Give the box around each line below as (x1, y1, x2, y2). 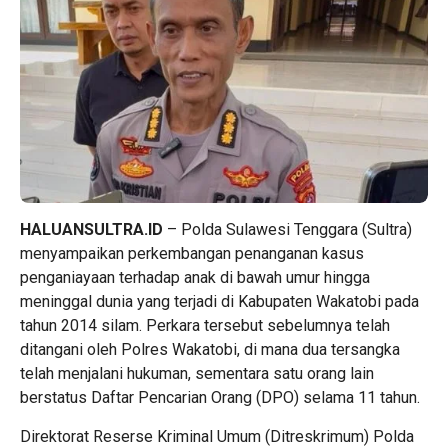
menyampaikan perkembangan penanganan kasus (20, 244, 364, 264)
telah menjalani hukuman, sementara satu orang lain (20, 364, 374, 384)
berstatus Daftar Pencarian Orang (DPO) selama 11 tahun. (20, 388, 420, 408)
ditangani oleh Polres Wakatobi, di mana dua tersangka (20, 340, 400, 360)
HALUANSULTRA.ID (20, 220, 163, 240)
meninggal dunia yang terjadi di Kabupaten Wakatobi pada (20, 292, 419, 312)
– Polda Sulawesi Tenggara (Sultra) (163, 220, 412, 240)
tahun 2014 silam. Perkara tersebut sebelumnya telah (20, 316, 390, 336)
